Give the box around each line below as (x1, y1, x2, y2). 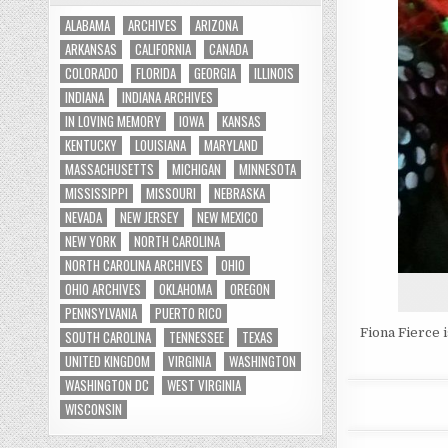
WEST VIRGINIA (167, 375, 242, 395)
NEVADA (65, 207, 103, 227)
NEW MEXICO (197, 207, 259, 227)
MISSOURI (146, 183, 197, 203)
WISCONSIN (65, 399, 123, 419)
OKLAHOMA (159, 279, 213, 299)
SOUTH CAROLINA (65, 327, 152, 347)
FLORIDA (136, 63, 177, 83)
